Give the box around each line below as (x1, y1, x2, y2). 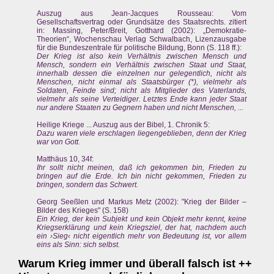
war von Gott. (37, 138, 80, 147)
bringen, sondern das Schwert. (37, 180, 138, 190)
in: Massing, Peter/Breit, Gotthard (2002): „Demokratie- (37, 26, 247, 35)
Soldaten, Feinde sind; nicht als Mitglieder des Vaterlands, (37, 86, 247, 95)
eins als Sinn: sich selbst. (37, 240, 120, 250)
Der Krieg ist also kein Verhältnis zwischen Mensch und (37, 52, 247, 61)
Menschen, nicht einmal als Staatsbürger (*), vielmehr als (37, 78, 247, 87)
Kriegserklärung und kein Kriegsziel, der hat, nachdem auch (37, 223, 247, 232)
